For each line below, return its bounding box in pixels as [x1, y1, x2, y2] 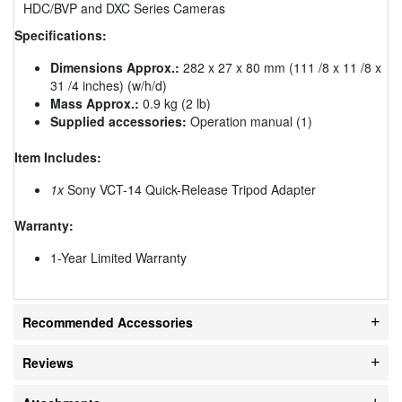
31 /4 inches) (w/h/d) [50, 75, 167, 94]
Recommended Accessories [22, 312, 193, 331]
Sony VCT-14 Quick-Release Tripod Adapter [64, 179, 316, 198]
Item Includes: [14, 147, 101, 166]
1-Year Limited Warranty [50, 248, 187, 267]
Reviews [22, 353, 74, 371]
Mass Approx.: [50, 93, 139, 112]
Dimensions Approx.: [50, 57, 179, 76]
